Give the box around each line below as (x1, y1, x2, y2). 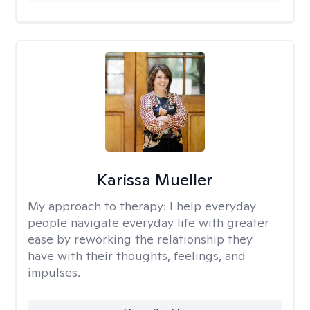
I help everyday (170, 198, 256, 214)
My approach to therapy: (28, 198, 170, 214)
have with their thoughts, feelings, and (28, 248, 246, 264)
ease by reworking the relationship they (28, 231, 253, 247)
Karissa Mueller (97, 169, 213, 190)
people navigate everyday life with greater (28, 215, 269, 230)
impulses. (28, 264, 80, 280)
